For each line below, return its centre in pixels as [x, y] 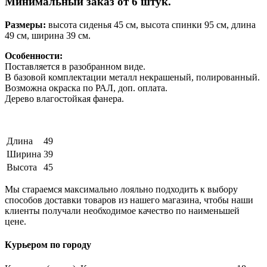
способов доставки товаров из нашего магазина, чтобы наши [129, 200]
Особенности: [34, 56]
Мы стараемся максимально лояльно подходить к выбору [121, 190]
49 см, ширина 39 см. [48, 36]
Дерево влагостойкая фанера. [64, 99]
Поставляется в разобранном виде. [76, 67]
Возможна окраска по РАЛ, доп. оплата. [86, 88]
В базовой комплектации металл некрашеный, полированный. [132, 77]
